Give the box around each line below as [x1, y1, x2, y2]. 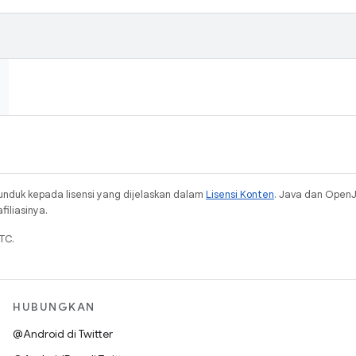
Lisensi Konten [206, 188, 274, 201]
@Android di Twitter [13, 327, 113, 341]
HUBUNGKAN [13, 300, 95, 314]
